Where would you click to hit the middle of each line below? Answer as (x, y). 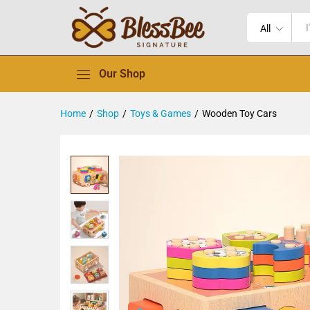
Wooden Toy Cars (239, 113)
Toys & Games (161, 113)
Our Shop (122, 74)
